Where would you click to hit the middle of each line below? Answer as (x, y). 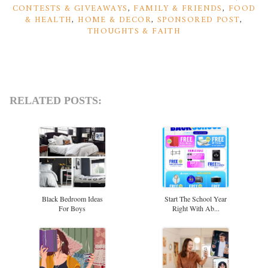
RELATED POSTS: (56, 100)
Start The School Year (196, 198)
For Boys (72, 208)
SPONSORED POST (199, 20)
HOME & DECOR (115, 20)
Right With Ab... (196, 208)
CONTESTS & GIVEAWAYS (70, 9)
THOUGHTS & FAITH (134, 32)
